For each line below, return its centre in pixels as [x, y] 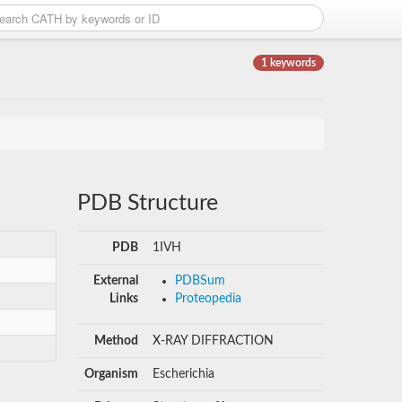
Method [116, 341]
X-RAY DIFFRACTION [213, 341]
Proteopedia [208, 299]
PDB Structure [147, 203]
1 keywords [288, 63]
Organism [111, 374]
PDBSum [200, 281]
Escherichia [183, 374]
